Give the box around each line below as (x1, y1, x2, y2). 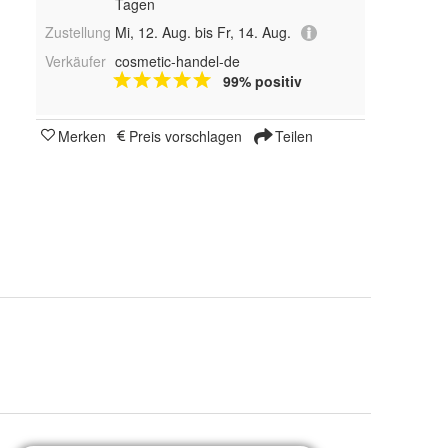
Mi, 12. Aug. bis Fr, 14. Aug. (114, 21, 291, 42)
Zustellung (45, 21, 111, 42)
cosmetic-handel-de (114, 51, 240, 72)
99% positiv (222, 71, 302, 92)
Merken (58, 126, 106, 147)
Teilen (271, 126, 313, 147)
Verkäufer (45, 51, 106, 72)
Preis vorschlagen (129, 126, 242, 147)
